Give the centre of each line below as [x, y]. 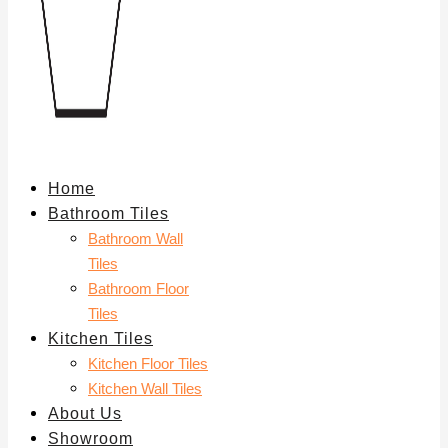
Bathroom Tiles [108, 213]
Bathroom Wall [135, 238]
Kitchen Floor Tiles [148, 363]
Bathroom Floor [138, 288]
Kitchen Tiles [100, 338]
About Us [85, 413]
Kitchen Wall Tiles [145, 388]
